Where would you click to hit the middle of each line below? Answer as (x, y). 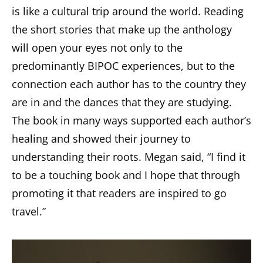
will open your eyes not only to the (97, 47)
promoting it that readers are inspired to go (119, 193)
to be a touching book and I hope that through (126, 175)
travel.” (29, 211)
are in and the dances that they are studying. (122, 102)
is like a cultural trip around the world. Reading (128, 11)
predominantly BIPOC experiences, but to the (123, 65)
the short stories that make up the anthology (122, 29)
